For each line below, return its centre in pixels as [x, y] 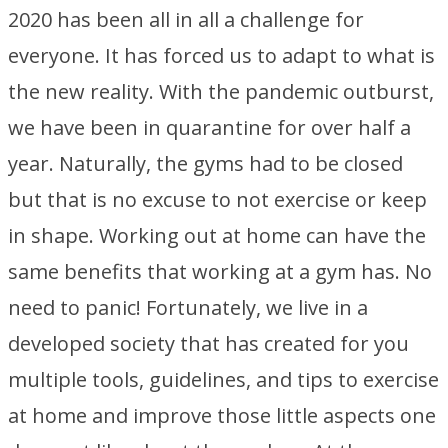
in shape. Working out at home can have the [217, 235]
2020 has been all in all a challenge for [186, 19]
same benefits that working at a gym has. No [220, 271]
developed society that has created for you [208, 343]
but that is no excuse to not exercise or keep [217, 199]
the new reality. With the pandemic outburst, [221, 91]
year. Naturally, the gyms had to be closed [205, 163]
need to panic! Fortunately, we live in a [188, 307]
